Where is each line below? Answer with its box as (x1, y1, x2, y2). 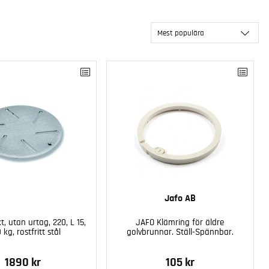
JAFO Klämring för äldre (136, 217, 225, 227)
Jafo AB (164, 193, 196, 203)
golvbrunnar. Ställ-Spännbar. (126, 227, 234, 237)
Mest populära (157, 29, 204, 37)
